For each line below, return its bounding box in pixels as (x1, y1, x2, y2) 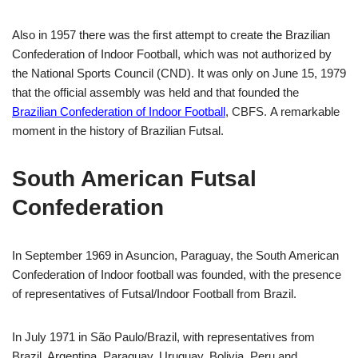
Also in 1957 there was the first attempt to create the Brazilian (12, 27, 330, 42)
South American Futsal (12, 165, 257, 191)
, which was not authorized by (177, 46, 332, 61)
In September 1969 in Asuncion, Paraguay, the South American (12, 248, 339, 262)
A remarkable (267, 104, 340, 118)
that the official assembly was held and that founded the (12, 85, 299, 99)
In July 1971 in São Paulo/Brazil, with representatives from (12, 329, 315, 344)
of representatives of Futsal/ (12, 286, 157, 300)
